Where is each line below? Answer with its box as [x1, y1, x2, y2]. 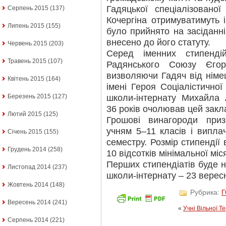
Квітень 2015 [8, 75, 44, 83]
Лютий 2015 [8, 110, 42, 118]
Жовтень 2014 [8, 181, 48, 189]
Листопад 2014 [8, 163, 51, 171]
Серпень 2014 [8, 216, 48, 224]
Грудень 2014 [8, 146, 46, 153]
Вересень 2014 [8, 199, 51, 206]
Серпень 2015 [8, 5, 48, 12]
